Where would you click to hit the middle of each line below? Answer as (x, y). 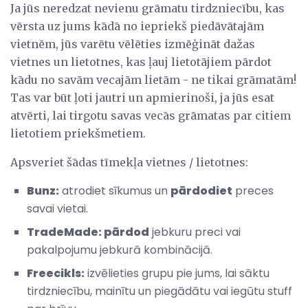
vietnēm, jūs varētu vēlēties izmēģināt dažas (133, 44)
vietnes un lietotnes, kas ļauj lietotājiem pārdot (141, 62)
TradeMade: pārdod (88, 232)
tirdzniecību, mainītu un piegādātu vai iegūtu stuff (159, 291)
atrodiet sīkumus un (115, 190)
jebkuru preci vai (195, 232)
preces (253, 190)
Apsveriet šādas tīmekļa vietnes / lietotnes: (129, 162)
